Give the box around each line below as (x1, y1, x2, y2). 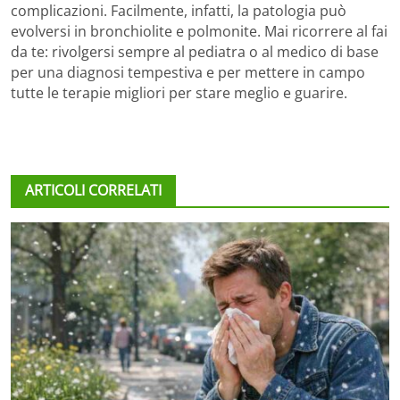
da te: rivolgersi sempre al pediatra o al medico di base (11, 41, 379, 62)
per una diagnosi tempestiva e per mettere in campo (11, 62, 365, 82)
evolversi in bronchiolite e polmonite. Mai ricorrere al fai (11, 21, 387, 41)
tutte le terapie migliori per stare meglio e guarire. (11, 82, 347, 103)
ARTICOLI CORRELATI (25, 179, 162, 200)
